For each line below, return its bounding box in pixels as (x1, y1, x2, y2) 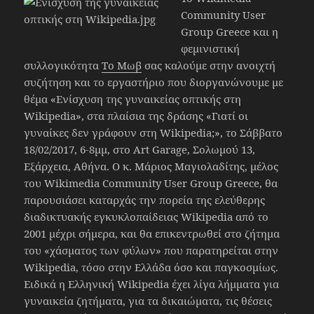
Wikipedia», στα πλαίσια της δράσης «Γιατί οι (24, 109, 249, 123)
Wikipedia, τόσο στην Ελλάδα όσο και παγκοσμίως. (24, 260, 279, 275)
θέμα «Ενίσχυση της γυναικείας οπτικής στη (24, 92, 242, 107)
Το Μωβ (102, 58, 142, 73)
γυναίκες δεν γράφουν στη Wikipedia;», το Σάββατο (24, 125, 283, 140)
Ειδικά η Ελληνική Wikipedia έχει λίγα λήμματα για (24, 277, 280, 292)
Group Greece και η (181, 25, 279, 39)
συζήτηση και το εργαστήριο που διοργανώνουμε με (24, 75, 284, 90)
